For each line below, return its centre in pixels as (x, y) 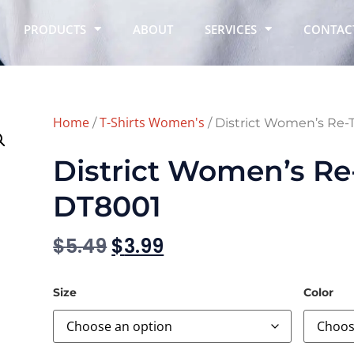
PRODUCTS (55, 29)
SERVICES (230, 29)
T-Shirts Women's (153, 122)
